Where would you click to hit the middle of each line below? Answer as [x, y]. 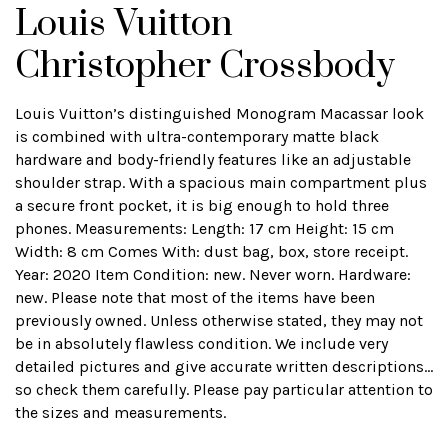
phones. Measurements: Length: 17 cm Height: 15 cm [204, 228]
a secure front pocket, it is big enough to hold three [202, 205]
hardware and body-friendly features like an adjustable [213, 159]
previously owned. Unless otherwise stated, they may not [219, 320]
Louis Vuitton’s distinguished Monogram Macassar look [219, 113]
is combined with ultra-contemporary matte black [197, 136]
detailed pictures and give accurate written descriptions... [224, 366]
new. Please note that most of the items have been [195, 297]
